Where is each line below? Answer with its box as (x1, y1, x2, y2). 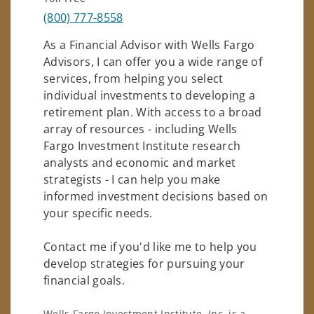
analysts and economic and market (43, 154, 236, 170)
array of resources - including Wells (43, 121, 238, 137)
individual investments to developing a (43, 87, 256, 103)
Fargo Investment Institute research (43, 137, 241, 153)
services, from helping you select (43, 70, 224, 86)
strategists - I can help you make (43, 171, 221, 187)
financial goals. (43, 272, 125, 288)
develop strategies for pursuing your (43, 255, 245, 271)
